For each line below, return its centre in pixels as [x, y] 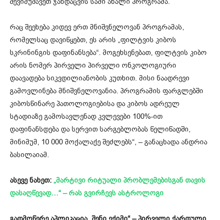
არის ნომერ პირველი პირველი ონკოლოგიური [93, 66]
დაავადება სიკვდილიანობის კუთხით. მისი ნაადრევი [100, 78]
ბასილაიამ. [29, 155]
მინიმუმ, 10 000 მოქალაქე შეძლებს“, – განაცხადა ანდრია [109, 142]
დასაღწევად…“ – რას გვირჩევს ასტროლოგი [87, 193]
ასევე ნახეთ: [32, 180]
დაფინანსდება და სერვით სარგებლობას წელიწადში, [100, 129]
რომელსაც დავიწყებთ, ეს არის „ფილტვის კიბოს [93, 40]
